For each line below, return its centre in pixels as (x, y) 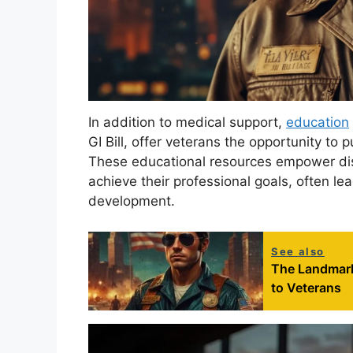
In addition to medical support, (187, 123)
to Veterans (306, 287)
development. (132, 201)
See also (298, 251)
